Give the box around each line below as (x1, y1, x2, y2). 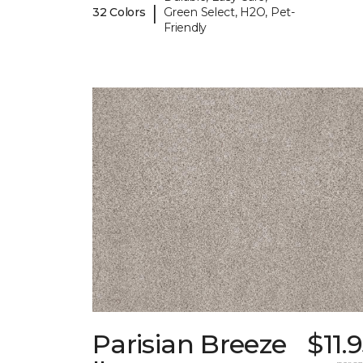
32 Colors (92, 5, 146, 20)
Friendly (164, 20, 207, 36)
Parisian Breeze (92, 328, 287, 361)
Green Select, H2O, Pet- (164, 5, 295, 20)
